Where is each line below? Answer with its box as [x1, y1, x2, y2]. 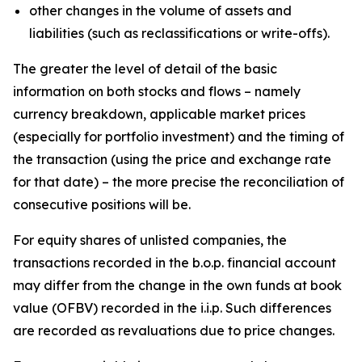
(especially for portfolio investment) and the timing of [13, 128, 344, 145]
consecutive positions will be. [13, 196, 191, 213]
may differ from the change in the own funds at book [13, 277, 342, 293]
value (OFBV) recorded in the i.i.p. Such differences [13, 300, 331, 316]
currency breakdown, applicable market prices [13, 106, 305, 122]
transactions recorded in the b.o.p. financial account [13, 255, 336, 271]
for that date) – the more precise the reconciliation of [13, 174, 344, 190]
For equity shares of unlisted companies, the [13, 232, 287, 248]
